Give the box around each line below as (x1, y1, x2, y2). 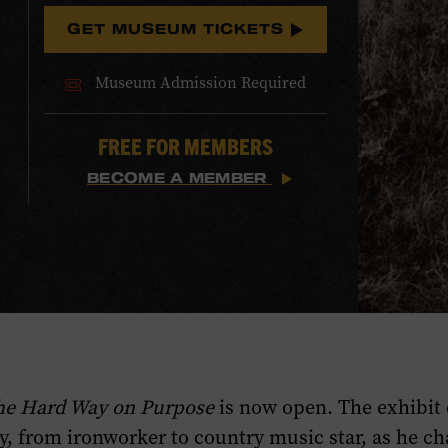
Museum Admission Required (90, 72, 306, 93)
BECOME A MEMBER (87, 169, 272, 186)
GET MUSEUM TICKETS (66, 20, 290, 37)
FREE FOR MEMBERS (97, 132, 273, 159)
